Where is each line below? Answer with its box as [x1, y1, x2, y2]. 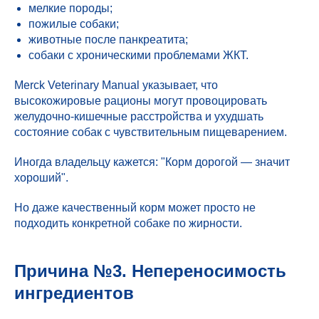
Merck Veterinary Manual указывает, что [14, 79, 218, 91]
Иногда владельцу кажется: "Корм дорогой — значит [14, 156, 290, 168]
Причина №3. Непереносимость [14, 261, 286, 281]
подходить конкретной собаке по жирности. [14, 217, 242, 229]
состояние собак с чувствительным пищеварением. [14, 126, 287, 138]
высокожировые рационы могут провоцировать [14, 95, 267, 107]
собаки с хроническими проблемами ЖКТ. [28, 49, 249, 61]
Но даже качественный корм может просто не [14, 202, 256, 214]
